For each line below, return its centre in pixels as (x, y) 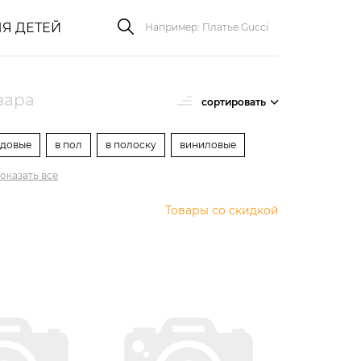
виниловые (208, 145)
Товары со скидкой (222, 210)
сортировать (234, 102)
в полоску (131, 145)
